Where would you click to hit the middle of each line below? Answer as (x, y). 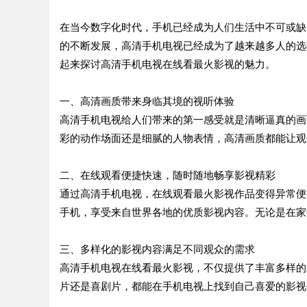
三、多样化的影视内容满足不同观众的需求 (157, 249)
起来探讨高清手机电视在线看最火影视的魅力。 (168, 64)
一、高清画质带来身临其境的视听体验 (147, 101)
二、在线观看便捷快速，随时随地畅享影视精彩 (168, 175)
